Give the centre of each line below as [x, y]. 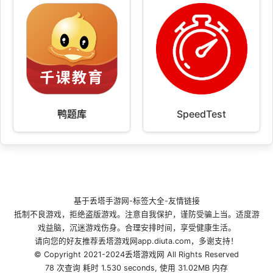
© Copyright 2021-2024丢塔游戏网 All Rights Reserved [136, 255]
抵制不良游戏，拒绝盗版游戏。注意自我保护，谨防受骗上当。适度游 [136, 214]
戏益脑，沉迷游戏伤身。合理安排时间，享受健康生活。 [136, 228]
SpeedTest [201, 114]
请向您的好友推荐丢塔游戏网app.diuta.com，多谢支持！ [136, 241]
